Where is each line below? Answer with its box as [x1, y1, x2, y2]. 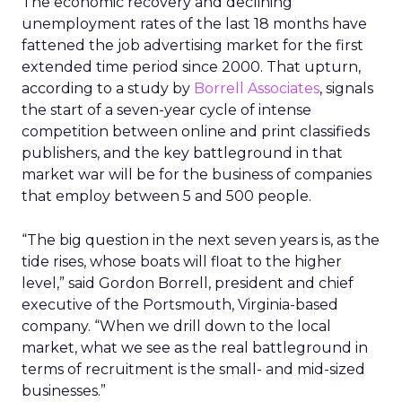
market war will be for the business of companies [22, 166, 371, 183]
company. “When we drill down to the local [22, 318, 331, 335]
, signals [319, 80, 373, 97]
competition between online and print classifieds [22, 123, 370, 140]
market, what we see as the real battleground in [22, 339, 368, 356]
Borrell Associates [194, 80, 319, 97]
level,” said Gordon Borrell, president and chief [22, 275, 354, 292]
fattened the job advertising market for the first [22, 37, 363, 54]
